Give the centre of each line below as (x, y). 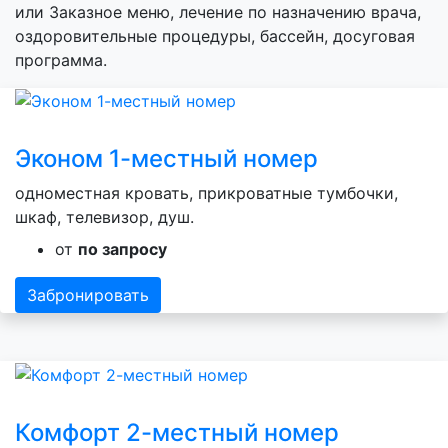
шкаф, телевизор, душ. (104, 217)
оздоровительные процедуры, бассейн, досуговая (215, 35)
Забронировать (88, 295)
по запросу (122, 249)
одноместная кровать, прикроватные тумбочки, (206, 193)
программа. (61, 59)
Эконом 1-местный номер (166, 159)
